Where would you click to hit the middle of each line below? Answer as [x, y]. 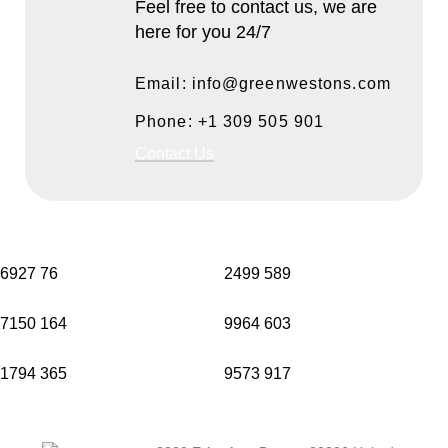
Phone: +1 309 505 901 [230, 121]
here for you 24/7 [203, 31]
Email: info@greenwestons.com [263, 83]
